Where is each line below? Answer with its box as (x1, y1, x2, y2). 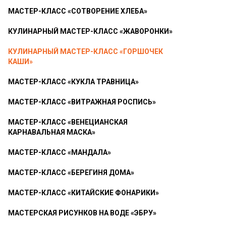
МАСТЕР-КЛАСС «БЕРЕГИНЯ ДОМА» (8, 168, 134, 177)
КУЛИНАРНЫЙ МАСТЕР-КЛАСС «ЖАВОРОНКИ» (8, 27, 173, 35)
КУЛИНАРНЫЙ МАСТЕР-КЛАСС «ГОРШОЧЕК (8, 47, 163, 55)
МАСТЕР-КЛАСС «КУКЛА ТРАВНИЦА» (8, 78, 139, 86)
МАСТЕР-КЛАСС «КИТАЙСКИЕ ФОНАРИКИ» (8, 189, 159, 197)
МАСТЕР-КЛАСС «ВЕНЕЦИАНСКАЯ (8, 118, 128, 126)
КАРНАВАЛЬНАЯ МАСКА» (8, 128, 95, 136)
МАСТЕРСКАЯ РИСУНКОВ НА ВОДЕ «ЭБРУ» (8, 209, 156, 217)
